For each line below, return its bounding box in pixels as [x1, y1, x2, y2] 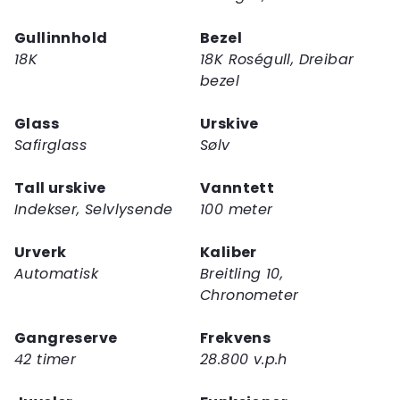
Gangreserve [14, 327, 118, 348]
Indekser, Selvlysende [14, 198, 173, 220]
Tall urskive [14, 177, 106, 198]
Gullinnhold [14, 27, 108, 48]
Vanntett [200, 177, 275, 198]
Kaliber [200, 241, 257, 262]
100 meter [200, 198, 273, 220]
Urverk [14, 241, 67, 262]
